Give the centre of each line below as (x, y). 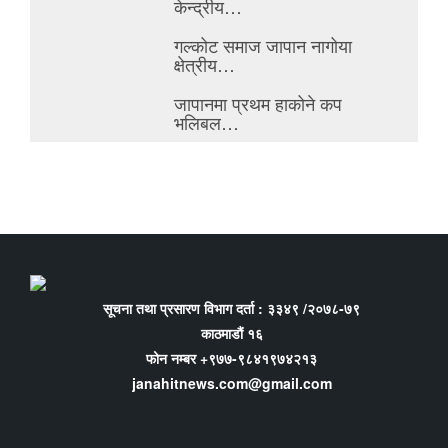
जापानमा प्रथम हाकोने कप (258, 103)
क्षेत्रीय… (205, 64)
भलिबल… (207, 122)
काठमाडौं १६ (231, 332)
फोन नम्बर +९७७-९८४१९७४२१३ (231, 357)
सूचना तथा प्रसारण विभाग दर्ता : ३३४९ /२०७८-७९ (231, 307)
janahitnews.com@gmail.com (231, 382)
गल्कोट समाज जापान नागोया (263, 45)
